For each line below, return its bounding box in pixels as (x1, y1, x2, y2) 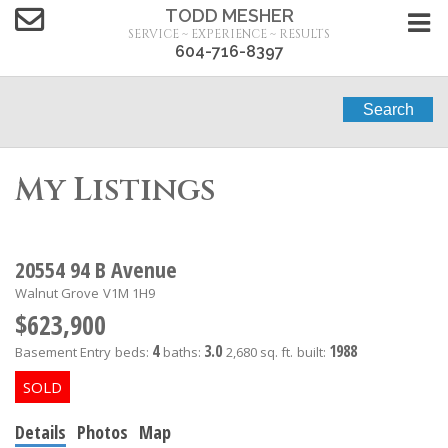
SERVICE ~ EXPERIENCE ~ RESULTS (128, 26, 330, 42)
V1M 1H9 (103, 283, 155, 302)
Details (15, 419, 66, 444)
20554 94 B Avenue (15, 253, 177, 284)
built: (297, 342, 329, 361)
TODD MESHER (164, 5, 294, 26)
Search (362, 101, 414, 118)
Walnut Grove (15, 283, 99, 302)
